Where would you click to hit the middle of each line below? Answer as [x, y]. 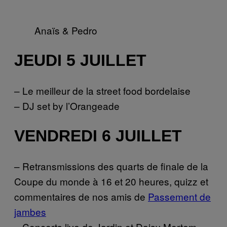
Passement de [179, 196]
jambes [30, 211]
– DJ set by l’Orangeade [67, 105]
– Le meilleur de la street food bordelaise [102, 90]
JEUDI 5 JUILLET [80, 61]
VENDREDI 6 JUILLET [98, 136]
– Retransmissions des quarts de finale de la [111, 166]
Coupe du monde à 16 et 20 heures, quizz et [111, 181]
